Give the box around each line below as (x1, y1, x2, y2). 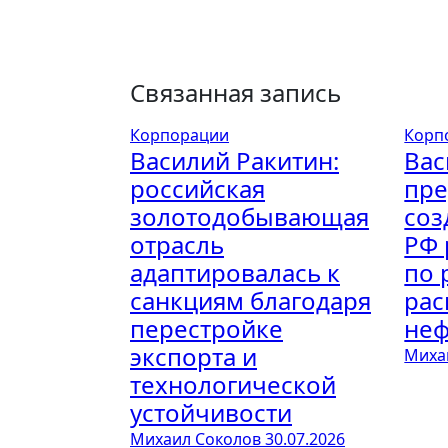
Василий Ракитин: (130, 144, 339, 177)
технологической (130, 368, 336, 401)
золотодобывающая (130, 200, 369, 233)
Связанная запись (130, 76, 341, 109)
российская (130, 172, 265, 205)
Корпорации (130, 124, 229, 146)
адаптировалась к (130, 256, 340, 289)
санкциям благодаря (130, 284, 371, 317)
